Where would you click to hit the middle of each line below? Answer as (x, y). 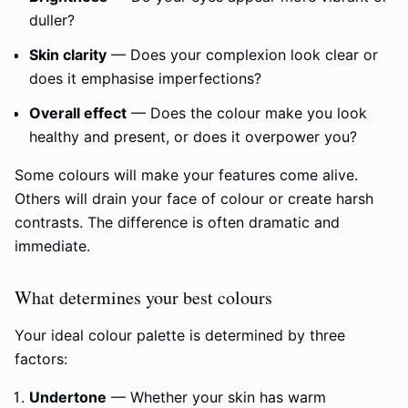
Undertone (68, 397)
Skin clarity (68, 55)
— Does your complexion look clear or (242, 55)
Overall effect (78, 113)
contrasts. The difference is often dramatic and (177, 222)
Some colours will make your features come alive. (186, 175)
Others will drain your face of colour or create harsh (194, 199)
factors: (41, 359)
